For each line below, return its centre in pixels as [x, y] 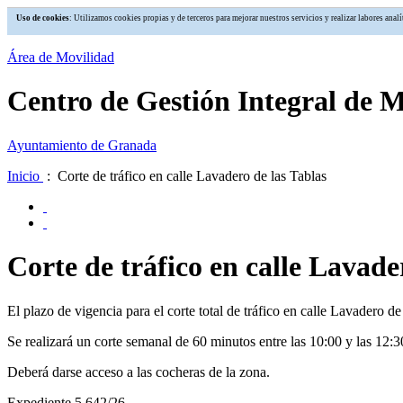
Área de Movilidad [61, 57]
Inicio [25, 175]
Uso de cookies [43, 18]
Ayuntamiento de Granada [82, 145]
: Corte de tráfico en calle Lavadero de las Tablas [185, 175]
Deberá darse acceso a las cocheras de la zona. [139, 372]
